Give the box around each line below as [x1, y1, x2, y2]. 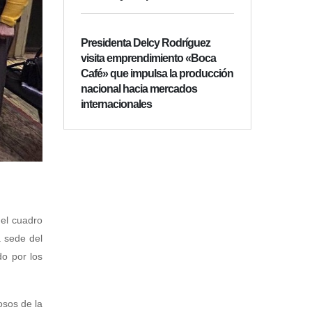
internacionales [81, 98, 152, 111]
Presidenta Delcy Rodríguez [81, 37, 210, 49]
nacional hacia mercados [81, 83, 197, 95]
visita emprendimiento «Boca [81, 52, 216, 65]
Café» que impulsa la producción [81, 68, 233, 80]
